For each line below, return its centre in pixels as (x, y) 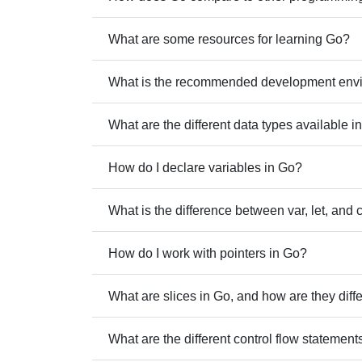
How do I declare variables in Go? (205, 167)
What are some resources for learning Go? (229, 39)
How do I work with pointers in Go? (208, 253)
